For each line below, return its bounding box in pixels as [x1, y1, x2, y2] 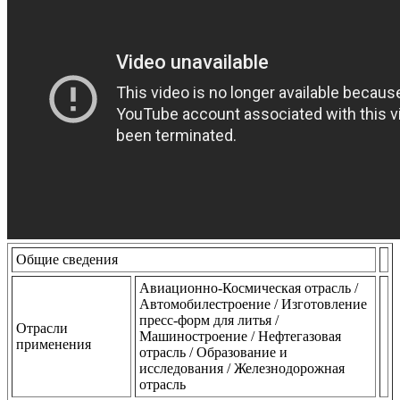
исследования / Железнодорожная [139, 360, 345, 376]
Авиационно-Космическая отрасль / [139, 279, 358, 296]
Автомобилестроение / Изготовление [139, 296, 367, 312]
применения [16, 336, 91, 352]
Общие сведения [16, 251, 118, 267]
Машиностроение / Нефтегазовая [139, 328, 341, 344]
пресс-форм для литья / [139, 312, 279, 328]
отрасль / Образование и [139, 344, 287, 360]
